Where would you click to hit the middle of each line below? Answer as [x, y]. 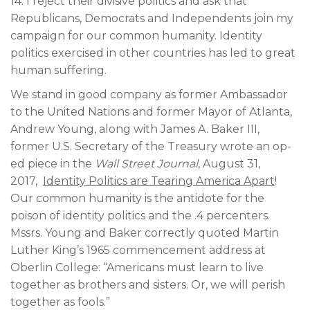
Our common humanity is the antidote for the [137, 198]
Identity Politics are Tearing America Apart [159, 181]
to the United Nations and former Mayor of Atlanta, [151, 112]
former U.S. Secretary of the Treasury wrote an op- [151, 146]
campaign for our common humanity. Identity [136, 36]
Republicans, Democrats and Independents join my [152, 18]
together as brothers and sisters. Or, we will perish [148, 285]
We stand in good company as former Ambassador [149, 94]
